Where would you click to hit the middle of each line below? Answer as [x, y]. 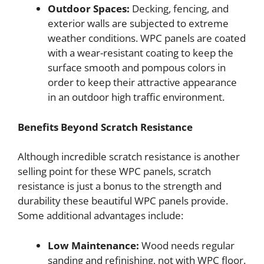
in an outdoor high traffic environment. [136, 97]
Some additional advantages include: [100, 216]
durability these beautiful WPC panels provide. [123, 201]
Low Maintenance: [93, 245]
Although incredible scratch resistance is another [129, 157]
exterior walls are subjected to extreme [138, 24]
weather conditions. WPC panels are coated [147, 38]
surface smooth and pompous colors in [137, 68]
